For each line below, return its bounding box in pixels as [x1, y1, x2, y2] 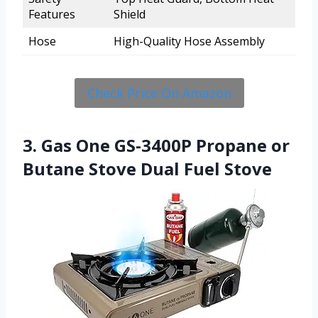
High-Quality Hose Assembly [114, 33, 265, 50]
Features [28, 6, 75, 23]
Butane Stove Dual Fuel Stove [23, 157, 272, 181]
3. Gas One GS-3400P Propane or [23, 133, 290, 158]
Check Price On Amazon [87, 84, 231, 102]
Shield [114, 6, 146, 23]
